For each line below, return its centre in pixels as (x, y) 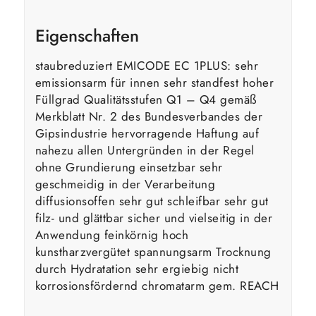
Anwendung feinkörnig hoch (112, 235)
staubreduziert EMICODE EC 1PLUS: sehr (147, 65)
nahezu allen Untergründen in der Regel (145, 150)
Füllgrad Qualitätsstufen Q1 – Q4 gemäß (146, 99)
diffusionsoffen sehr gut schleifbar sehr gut (152, 201)
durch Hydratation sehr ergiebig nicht (137, 268)
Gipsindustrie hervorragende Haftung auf (147, 133)
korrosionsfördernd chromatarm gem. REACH (157, 285)
